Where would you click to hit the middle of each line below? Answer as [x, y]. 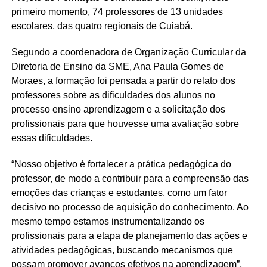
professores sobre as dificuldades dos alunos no [113, 95]
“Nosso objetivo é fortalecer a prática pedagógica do [121, 164]
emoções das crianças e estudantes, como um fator [119, 193]
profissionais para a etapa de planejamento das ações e [129, 236]
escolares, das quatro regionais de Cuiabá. [102, 26]
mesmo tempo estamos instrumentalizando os [108, 222]
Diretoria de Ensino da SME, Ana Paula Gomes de [117, 67]
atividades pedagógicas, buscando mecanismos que [122, 250]
